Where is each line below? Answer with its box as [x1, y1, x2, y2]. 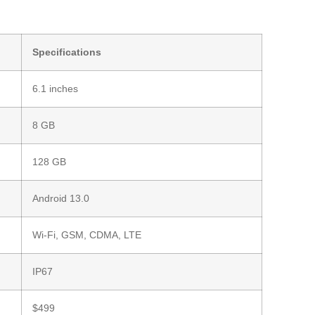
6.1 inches [32, 83, 79, 95]
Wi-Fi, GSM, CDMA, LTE [32, 229, 142, 241]
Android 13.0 [32, 193, 90, 205]
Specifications [32, 46, 102, 58]
